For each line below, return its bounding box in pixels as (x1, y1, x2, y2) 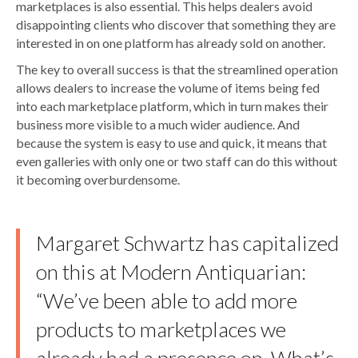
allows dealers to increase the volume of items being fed (16, 80, 320, 96)
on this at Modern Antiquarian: (36, 259, 306, 285)
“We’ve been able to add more (36, 288, 297, 314)
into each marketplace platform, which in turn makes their (16, 98, 328, 114)
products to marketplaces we (36, 316, 286, 343)
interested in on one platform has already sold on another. (16, 35, 325, 51)
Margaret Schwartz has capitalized (36, 230, 339, 257)
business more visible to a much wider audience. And (16, 117, 300, 133)
